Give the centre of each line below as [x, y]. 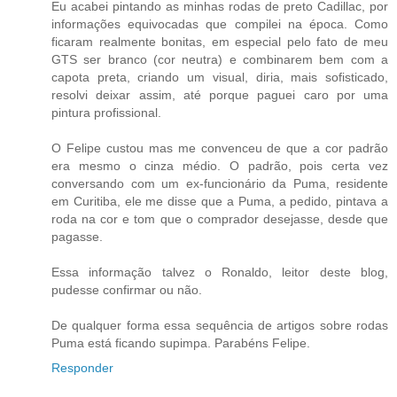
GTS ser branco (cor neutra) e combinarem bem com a [220, 59]
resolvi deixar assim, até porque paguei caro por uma [220, 94]
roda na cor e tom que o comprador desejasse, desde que [220, 218]
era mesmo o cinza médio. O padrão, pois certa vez [220, 165]
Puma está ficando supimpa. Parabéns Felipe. [181, 343]
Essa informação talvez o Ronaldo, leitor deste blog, [220, 272]
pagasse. [77, 236]
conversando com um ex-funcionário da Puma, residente [220, 183]
